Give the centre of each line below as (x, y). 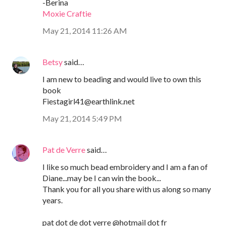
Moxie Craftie (67, 14)
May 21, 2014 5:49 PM (82, 119)
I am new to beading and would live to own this (122, 79)
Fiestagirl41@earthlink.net (89, 101)
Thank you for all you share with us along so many (127, 189)
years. (52, 200)
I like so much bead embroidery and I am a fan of (125, 167)
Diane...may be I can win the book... (102, 178)
